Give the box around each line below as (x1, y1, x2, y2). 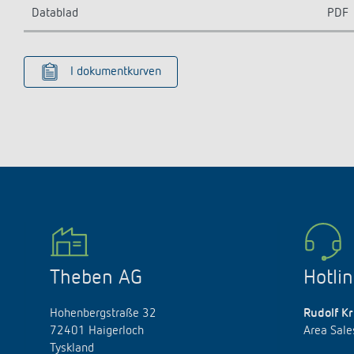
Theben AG (50, 268, 142, 288)
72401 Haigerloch (50, 325, 144, 337)
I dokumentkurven (70, 66, 161, 78)
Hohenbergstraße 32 (50, 307, 156, 320)
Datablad (32, 7, 78, 20)
